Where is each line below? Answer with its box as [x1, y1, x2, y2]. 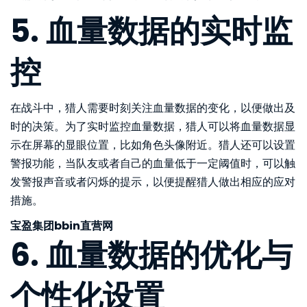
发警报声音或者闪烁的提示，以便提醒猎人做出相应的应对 [10, 173, 295, 190]
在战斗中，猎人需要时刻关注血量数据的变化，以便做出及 [10, 99, 295, 116]
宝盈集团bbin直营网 [10, 217, 113, 234]
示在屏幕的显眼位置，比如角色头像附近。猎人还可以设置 [10, 136, 295, 153]
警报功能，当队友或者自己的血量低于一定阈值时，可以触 [10, 155, 295, 171]
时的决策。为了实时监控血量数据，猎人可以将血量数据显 [10, 118, 295, 134]
